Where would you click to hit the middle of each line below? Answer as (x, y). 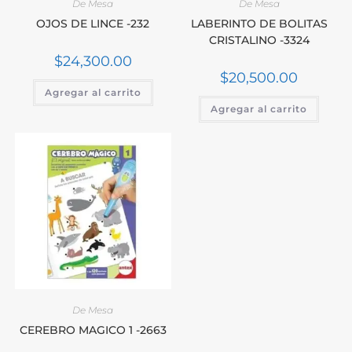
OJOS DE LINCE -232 (93, 24)
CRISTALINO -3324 (259, 40)
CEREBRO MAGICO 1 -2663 (93, 330)
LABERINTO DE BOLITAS (259, 24)
